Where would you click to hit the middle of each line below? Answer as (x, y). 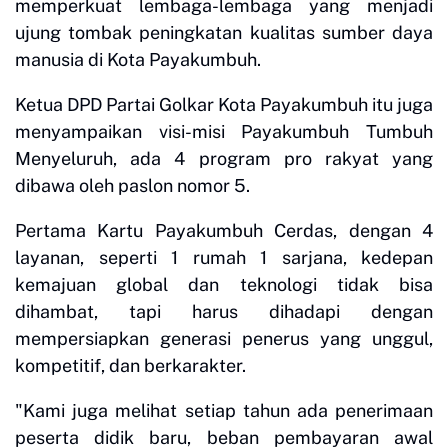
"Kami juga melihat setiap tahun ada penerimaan (224, 410)
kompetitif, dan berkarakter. (130, 365)
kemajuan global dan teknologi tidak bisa (224, 284)
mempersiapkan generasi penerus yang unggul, (224, 338)
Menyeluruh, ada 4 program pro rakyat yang (224, 158)
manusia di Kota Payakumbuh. (138, 59)
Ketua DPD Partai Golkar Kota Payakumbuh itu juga (224, 104)
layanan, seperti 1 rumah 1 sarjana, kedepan (224, 257)
